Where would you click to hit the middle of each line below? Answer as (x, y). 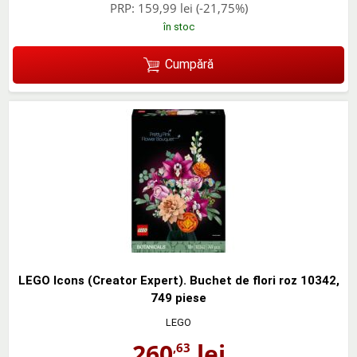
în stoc (178, 26)
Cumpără (189, 65)
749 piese (178, 298)
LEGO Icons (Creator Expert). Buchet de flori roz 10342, (178, 280)
